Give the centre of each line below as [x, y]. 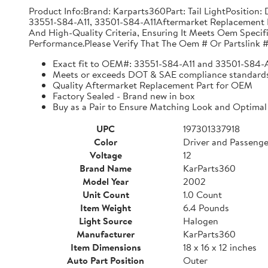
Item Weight [106, 208]
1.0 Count [202, 194]
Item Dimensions [106, 247]
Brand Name [106, 168]
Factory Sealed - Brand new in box [124, 96]
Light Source [106, 221]
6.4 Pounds [206, 208]
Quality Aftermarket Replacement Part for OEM [153, 85]
